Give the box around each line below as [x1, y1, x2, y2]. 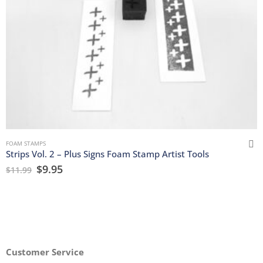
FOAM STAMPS [6, 139, 46, 147]
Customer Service [6, 245, 84, 258]
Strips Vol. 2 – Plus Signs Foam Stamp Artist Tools [6, 147, 209, 160]
